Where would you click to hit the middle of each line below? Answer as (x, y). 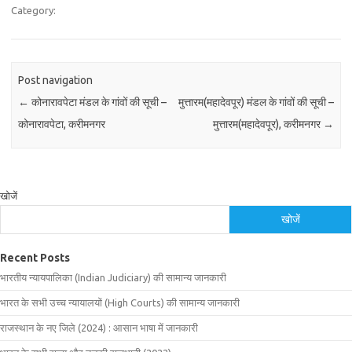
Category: (33, 10)
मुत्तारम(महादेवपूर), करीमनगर (268, 125)
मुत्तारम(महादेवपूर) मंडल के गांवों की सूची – (256, 103)
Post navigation (56, 81)
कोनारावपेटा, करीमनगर (62, 125)
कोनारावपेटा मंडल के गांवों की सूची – (98, 103)
